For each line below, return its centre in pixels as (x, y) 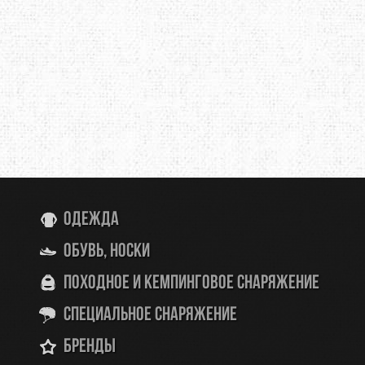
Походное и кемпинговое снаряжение (191, 284)
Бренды (90, 347)
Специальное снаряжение (150, 315)
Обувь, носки (107, 252)
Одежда (91, 220)
